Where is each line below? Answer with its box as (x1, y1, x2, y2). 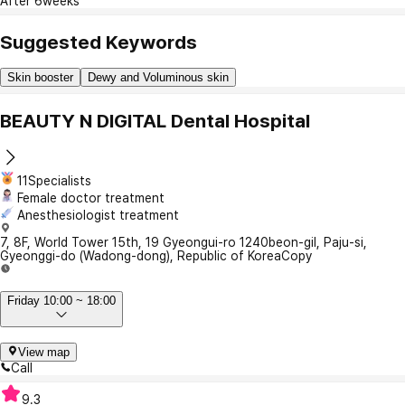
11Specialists (17, 173, 91, 188)
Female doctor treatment (17, 190, 165, 205)
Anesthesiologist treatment (17, 207, 179, 222)
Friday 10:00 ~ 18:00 (7, 294, 116, 308)
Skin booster (7, 71, 73, 85)
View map (18, 344, 70, 359)
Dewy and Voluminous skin (88, 71, 229, 85)
